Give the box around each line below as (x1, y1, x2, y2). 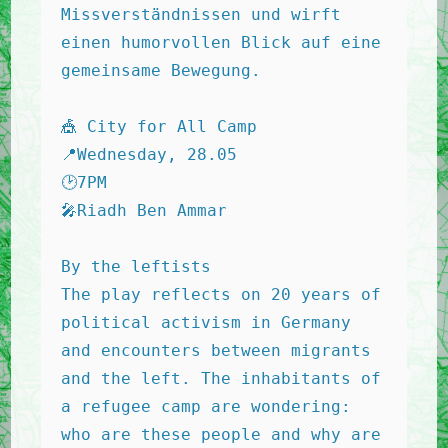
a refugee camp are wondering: (61, 397, 352, 416)
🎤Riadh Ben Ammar (61, 201, 228, 220)
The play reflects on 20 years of (61, 285, 382, 304)
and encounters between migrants (61, 341, 372, 360)
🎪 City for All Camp (61, 117, 268, 136)
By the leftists (61, 257, 212, 276)
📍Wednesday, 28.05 (61, 145, 248, 164)
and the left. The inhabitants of (61, 369, 382, 388)
